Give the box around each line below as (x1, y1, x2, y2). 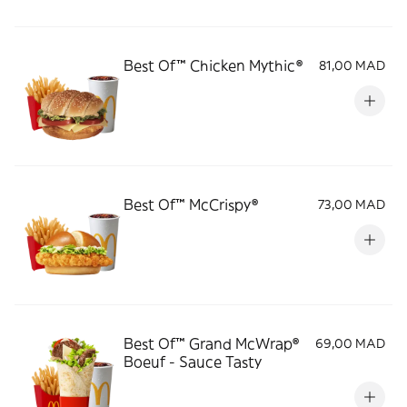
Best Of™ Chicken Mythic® (124, 56, 303, 74)
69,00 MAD (315, 335, 385, 352)
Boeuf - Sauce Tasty (124, 352, 262, 371)
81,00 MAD (319, 57, 385, 74)
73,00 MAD (318, 196, 385, 213)
